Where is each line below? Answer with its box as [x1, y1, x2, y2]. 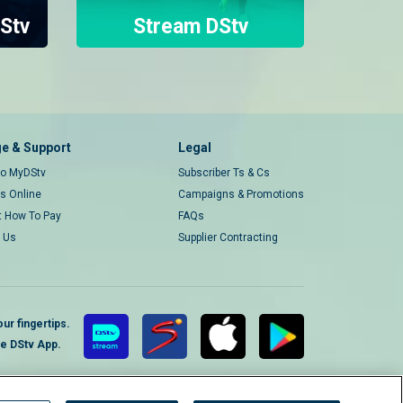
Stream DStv [132, 14, 248, 40]
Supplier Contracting [178, 231, 278, 244]
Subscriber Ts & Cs [178, 166, 270, 179]
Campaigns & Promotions [178, 188, 304, 201]
